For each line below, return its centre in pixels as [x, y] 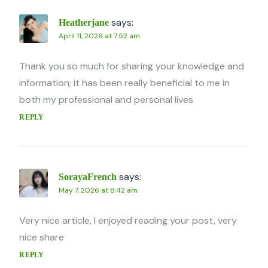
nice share [42, 237]
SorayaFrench [88, 177]
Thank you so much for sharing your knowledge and [132, 66]
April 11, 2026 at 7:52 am [100, 36]
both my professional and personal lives [106, 100]
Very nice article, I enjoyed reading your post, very [128, 221]
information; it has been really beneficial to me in [125, 83]
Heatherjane [84, 23]
